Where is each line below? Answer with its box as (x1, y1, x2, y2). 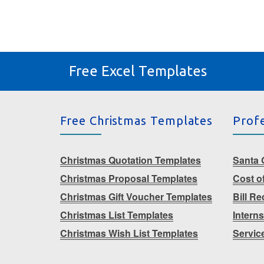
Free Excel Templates (69, 63, 207, 80)
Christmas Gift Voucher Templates (60, 190, 212, 204)
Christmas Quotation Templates (60, 153, 201, 167)
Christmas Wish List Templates (60, 226, 198, 240)
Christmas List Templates (60, 208, 173, 222)
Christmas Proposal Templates (60, 171, 197, 186)
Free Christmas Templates (60, 114, 213, 128)
